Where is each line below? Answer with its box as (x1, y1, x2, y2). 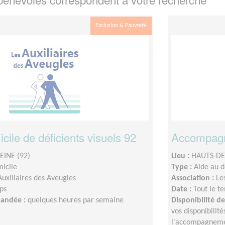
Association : (171, 174, 216, 182)
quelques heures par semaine (28, 196, 124, 204)
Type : (171, 163, 194, 171)
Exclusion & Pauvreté (95, 22, 147, 29)
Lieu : (171, 152, 191, 160)
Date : (171, 185, 193, 193)
